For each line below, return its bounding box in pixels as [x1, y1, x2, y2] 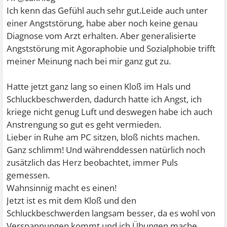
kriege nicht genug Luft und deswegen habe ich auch [7, 106, 213, 118]
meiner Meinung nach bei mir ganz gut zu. [7, 55, 171, 67]
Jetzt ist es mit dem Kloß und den [7, 195, 137, 207]
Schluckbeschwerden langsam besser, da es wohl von [7, 207, 216, 219]
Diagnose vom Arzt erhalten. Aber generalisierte [7, 30, 197, 42]
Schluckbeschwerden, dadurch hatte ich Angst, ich [7, 93, 202, 105]
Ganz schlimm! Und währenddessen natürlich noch [7, 144, 206, 156]
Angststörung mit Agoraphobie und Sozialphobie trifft [7, 43, 216, 55]
